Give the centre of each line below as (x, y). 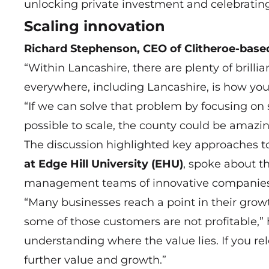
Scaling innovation (95, 26)
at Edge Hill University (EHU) (104, 164)
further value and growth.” (95, 260)
